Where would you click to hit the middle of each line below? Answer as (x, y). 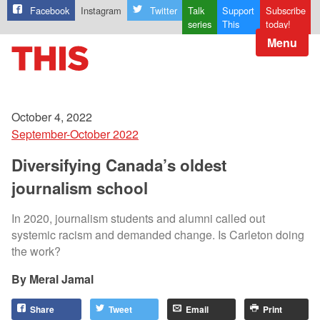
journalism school (80, 187)
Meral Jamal (61, 279)
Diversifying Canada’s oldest (119, 165)
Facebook (50, 11)
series (199, 24)
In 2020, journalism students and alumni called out (138, 218)
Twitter (163, 11)
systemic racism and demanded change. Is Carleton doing (158, 234)
